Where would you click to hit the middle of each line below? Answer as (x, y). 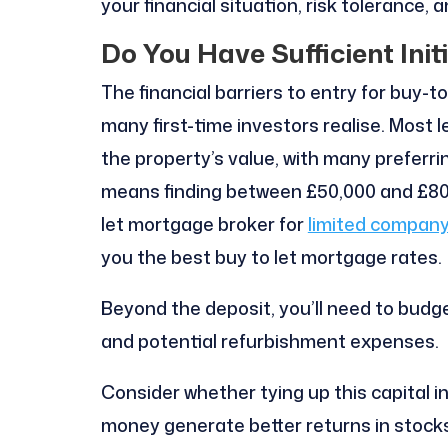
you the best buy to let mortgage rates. (271, 256)
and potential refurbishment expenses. (269, 340)
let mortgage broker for (204, 223)
